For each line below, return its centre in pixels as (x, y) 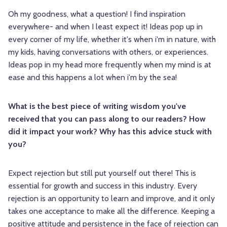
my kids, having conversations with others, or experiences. (108, 52)
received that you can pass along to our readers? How (107, 119)
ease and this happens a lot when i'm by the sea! (92, 78)
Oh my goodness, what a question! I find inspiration (97, 14)
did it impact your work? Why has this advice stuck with (110, 132)
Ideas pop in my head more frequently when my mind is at (110, 65)
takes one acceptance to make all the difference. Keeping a (111, 211)
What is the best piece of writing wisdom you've (97, 106)
